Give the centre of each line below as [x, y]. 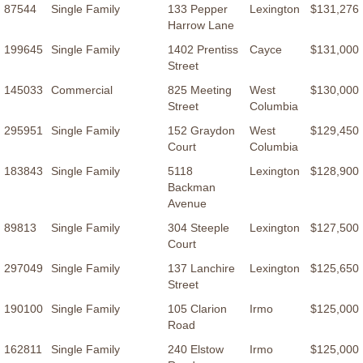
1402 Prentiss [203, 50]
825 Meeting [200, 90]
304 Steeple [199, 228]
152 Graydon [201, 131]
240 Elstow [196, 350]
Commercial [82, 90]
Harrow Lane [201, 26]
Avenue [187, 204]
